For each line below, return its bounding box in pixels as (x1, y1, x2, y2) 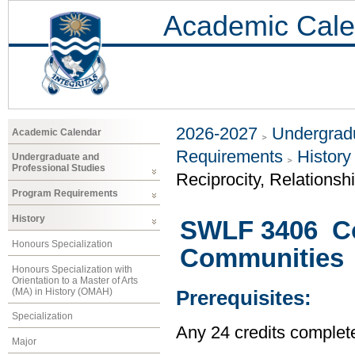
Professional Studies (12, 162, 105, 174)
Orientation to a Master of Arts (12, 274, 138, 286)
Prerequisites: (176, 287, 311, 310)
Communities (180, 243, 344, 273)
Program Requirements (12, 188, 118, 200)
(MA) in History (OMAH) (12, 285, 113, 297)
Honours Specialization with (12, 263, 132, 275)
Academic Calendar (12, 126, 101, 138)
